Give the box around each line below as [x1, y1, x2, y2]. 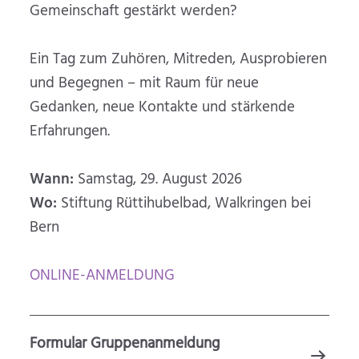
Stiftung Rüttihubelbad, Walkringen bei [57, 192, 312, 216]
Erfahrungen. [30, 119, 111, 144]
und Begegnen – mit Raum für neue [30, 71, 260, 96]
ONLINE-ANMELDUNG [30, 264, 175, 288]
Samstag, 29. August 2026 [78, 167, 243, 192]
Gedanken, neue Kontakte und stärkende [30, 95, 296, 120]
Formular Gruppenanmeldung [30, 332, 220, 357]
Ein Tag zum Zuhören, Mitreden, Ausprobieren [30, 47, 328, 72]
